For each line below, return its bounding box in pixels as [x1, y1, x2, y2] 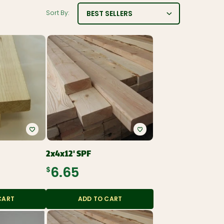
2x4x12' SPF [46, 148, 91, 159]
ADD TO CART [77, 196, 122, 203]
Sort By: [45, 10, 69, 17]
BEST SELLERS [86, 10, 132, 18]
